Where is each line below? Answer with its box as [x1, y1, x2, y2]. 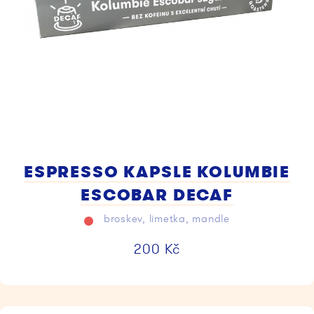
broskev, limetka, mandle [100, 211, 230, 226]
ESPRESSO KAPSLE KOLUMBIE [23, 160, 291, 183]
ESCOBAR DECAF [81, 183, 233, 206]
